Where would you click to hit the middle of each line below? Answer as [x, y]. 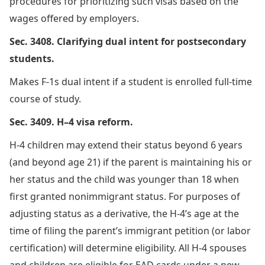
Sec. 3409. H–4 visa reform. [71, 122]
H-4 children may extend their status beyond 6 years [126, 145]
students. [32, 58]
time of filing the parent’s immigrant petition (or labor [130, 230]
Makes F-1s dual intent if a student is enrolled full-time [131, 81]
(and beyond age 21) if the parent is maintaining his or [131, 162]
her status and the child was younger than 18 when [124, 179]
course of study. [45, 98]
